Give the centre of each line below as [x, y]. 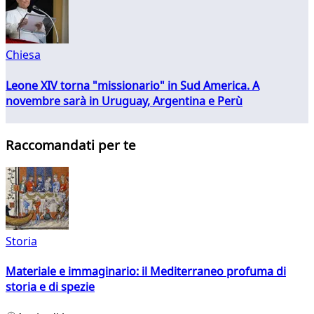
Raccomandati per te [71, 145]
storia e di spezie [50, 287]
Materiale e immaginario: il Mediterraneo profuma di [146, 272]
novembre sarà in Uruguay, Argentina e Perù [124, 101]
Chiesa [23, 55]
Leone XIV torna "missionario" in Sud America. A [132, 85]
